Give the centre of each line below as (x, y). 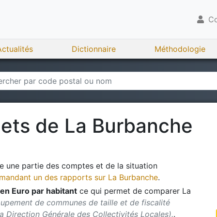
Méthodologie (180, 49)
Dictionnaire (94, 49)
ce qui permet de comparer (128, 191)
